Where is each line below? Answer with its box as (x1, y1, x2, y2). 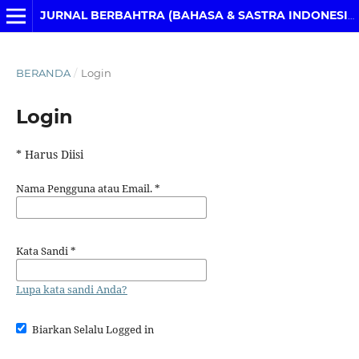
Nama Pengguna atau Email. (15, 181, 155, 196)
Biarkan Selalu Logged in (32, 322, 155, 337)
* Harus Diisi (15, 146, 83, 162)
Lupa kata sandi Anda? (15, 282, 127, 296)
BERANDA (15, 66, 71, 79)
